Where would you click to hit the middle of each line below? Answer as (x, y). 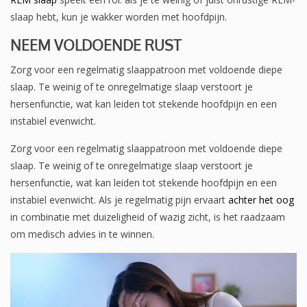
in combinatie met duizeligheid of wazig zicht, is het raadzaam (148, 217)
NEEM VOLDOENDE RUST (96, 45)
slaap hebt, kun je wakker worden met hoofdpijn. (119, 16)
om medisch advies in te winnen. (82, 234)
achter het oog (261, 199)
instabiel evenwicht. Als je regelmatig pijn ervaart (119, 199)
